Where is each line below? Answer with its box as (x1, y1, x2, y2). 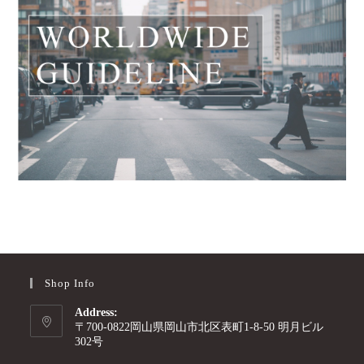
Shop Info (45, 276, 96, 289)
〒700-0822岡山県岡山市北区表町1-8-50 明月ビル (75, 320, 324, 333)
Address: (75, 305, 119, 318)
